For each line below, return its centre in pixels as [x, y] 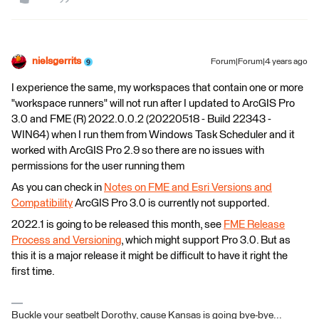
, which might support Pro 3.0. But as [206, 240]
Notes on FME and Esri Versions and [188, 188]
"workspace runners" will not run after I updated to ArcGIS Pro [153, 104]
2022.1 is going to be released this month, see [117, 225]
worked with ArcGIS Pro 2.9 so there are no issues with [138, 151]
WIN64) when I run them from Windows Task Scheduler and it [153, 135]
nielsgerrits [57, 61]
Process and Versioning [66, 240]
